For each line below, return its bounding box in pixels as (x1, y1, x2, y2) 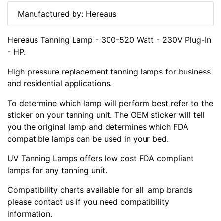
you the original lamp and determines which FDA (7, 121, 188, 132)
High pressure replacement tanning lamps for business (7, 66, 211, 76)
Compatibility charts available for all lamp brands (7, 184, 192, 195)
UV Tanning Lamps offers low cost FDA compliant (7, 153, 194, 163)
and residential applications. (7, 78, 112, 88)
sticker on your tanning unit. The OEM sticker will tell (7, 110, 205, 120)
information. (7, 208, 52, 219)
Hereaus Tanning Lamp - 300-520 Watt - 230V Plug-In (7, 35, 211, 45)
